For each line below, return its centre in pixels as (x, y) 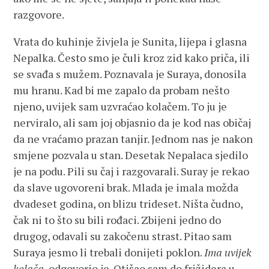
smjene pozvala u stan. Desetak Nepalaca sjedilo (131, 155)
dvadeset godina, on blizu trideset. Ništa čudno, (128, 204)
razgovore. (39, 14)
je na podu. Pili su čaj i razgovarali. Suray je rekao (131, 171)
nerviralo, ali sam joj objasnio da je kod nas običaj (132, 122)
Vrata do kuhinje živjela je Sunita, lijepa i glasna (130, 41)
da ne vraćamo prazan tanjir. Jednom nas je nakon (133, 139)
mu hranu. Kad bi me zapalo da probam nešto (122, 90)
